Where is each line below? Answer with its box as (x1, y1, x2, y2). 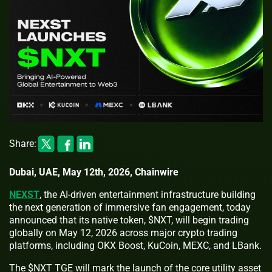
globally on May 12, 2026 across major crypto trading (9, 226, 237, 239)
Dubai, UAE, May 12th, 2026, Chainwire (9, 166, 178, 178)
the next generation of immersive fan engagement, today (9, 201, 251, 213)
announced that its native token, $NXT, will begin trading (9, 214, 249, 226)
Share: (9, 138, 36, 150)
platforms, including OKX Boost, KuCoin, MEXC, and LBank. (9, 239, 262, 251)
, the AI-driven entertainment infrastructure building (39, 188, 256, 200)
